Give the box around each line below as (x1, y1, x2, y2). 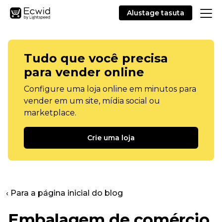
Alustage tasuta (127, 8, 184, 17)
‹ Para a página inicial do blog (6, 188, 123, 198)
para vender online (24, 65, 144, 79)
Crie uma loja (87, 133, 135, 142)
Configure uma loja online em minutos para (24, 84, 196, 94)
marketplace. (24, 108, 76, 117)
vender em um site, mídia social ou (24, 96, 160, 106)
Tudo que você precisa (24, 51, 168, 65)
